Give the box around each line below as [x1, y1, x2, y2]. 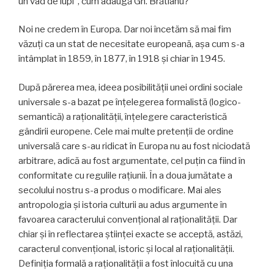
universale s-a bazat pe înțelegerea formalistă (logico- [18, 96, 241, 108]
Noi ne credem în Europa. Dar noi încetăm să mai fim [18, 24, 231, 35]
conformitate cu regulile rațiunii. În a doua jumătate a [18, 169, 232, 181]
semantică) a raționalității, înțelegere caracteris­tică [18, 111, 227, 122]
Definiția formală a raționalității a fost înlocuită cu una [18, 257, 233, 269]
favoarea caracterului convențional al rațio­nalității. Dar [18, 213, 237, 225]
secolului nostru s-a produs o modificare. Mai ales [18, 184, 221, 196]
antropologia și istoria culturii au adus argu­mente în [18, 199, 227, 210]
